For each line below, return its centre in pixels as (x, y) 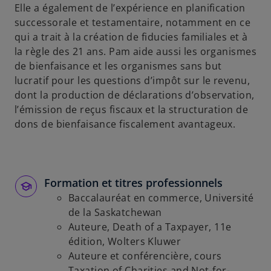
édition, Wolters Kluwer (125, 241)
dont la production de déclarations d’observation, (135, 95)
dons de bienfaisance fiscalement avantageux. (125, 124)
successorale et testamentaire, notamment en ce (133, 22)
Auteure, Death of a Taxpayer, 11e (150, 227)
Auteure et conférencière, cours (145, 256)
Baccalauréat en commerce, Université (161, 198)
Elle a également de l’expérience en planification (130, 8)
